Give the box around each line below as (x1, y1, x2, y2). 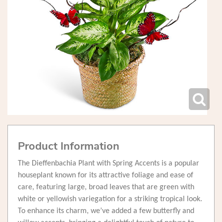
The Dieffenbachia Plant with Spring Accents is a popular (18, 160, 199, 168)
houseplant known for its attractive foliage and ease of (18, 171, 193, 180)
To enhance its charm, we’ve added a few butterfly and (18, 207, 194, 216)
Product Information (18, 139, 119, 154)
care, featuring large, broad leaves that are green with (18, 183, 194, 192)
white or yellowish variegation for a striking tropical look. (18, 195, 202, 204)
